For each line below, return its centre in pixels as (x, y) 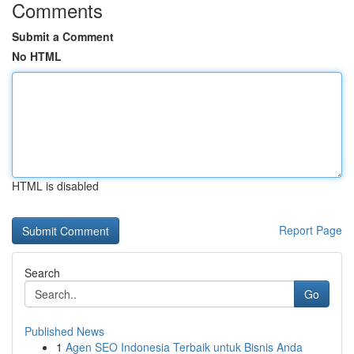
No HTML (37, 56)
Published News (64, 331)
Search (42, 273)
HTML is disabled (55, 186)
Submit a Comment (63, 36)
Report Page (311, 230)
